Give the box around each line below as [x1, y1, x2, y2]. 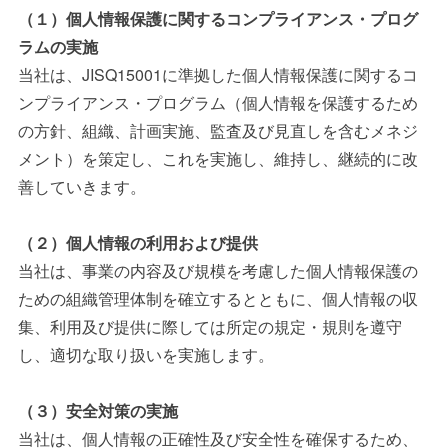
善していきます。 [17, 175, 146, 198]
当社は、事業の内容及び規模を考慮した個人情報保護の [17, 259, 418, 282]
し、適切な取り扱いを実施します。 [17, 343, 274, 366]
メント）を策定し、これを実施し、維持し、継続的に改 [17, 147, 418, 170]
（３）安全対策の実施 [17, 399, 178, 422]
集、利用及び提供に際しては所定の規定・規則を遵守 [17, 315, 402, 338]
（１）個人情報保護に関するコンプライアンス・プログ [17, 7, 418, 30]
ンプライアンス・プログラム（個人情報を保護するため [17, 91, 418, 114]
